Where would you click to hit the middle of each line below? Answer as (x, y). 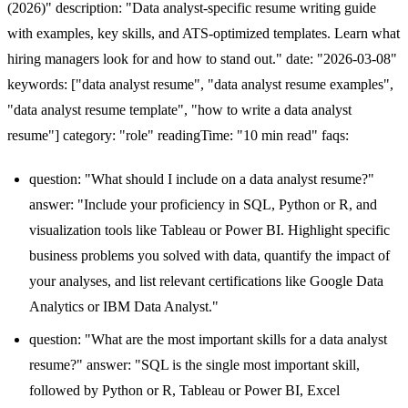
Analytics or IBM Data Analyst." (124, 306)
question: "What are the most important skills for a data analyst (208, 339)
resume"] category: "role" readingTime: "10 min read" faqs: (178, 135)
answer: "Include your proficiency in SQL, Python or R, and (203, 204)
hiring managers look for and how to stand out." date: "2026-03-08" (202, 58)
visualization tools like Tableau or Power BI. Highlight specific (209, 229)
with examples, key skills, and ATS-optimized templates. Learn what (204, 33)
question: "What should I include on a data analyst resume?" (202, 178)
